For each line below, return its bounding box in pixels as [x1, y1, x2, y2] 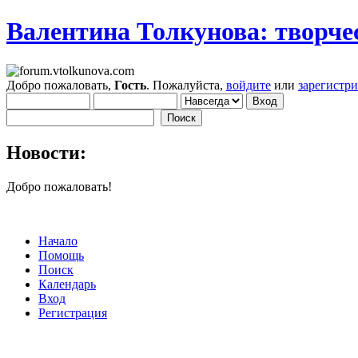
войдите [226, 78, 271, 92]
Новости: [6, 141, 86, 163]
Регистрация [38, 305, 107, 320]
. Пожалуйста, [146, 78, 226, 92]
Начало [38, 233, 78, 248]
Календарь [38, 276, 96, 291]
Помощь [38, 248, 84, 262]
